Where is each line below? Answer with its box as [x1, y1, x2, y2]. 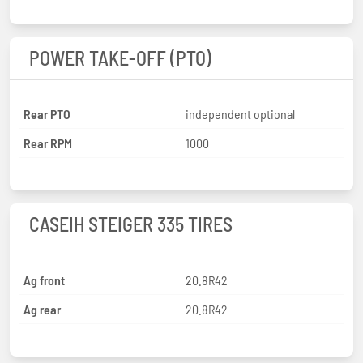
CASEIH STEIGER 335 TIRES [29, 211, 233, 236]
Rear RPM [23, 135, 72, 151]
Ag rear [23, 301, 61, 317]
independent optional [186, 105, 295, 122]
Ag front [23, 271, 65, 288]
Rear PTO [23, 105, 70, 122]
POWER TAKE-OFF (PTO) [29, 45, 211, 70]
